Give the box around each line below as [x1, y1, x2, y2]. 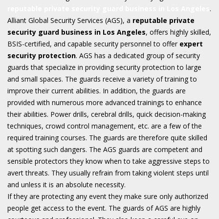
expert [179, 39, 203, 48]
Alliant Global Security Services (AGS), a [7, 15, 132, 25]
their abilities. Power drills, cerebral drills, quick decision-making [7, 109, 206, 119]
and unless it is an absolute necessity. [7, 179, 126, 189]
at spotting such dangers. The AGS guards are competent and [7, 144, 202, 154]
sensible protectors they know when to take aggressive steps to [7, 156, 210, 166]
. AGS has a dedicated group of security [76, 50, 200, 60]
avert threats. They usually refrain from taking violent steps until [7, 168, 209, 177]
